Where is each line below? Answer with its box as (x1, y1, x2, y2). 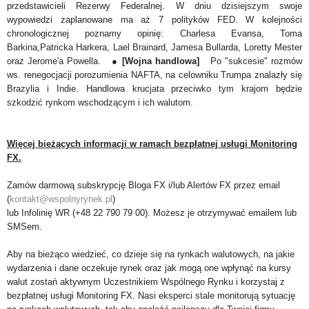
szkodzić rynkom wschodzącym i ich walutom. (7, 97, 193, 108)
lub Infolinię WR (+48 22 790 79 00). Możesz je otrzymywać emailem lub (7, 207, 297, 218)
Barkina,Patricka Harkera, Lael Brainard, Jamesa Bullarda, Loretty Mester (7, 41, 302, 52)
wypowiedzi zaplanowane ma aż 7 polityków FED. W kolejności (7, 14, 302, 25)
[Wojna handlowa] (121, 55, 210, 66)
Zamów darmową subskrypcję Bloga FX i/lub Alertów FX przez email (7, 179, 280, 190)
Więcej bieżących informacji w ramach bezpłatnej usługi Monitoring (7, 138, 297, 149)
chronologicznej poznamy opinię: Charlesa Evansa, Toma (7, 28, 302, 39)
